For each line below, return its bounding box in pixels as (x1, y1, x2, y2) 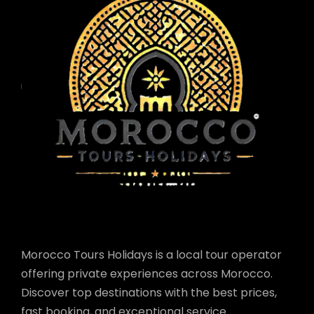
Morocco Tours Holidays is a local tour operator (21, 247, 282, 263)
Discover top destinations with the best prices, (21, 285, 277, 301)
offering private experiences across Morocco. (21, 266, 273, 282)
